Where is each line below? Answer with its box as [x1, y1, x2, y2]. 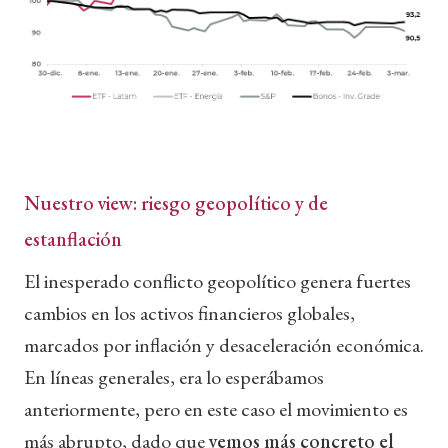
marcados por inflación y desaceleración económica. [24, 331, 424, 358]
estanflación [24, 225, 126, 252]
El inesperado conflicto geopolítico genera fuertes [24, 267, 411, 294]
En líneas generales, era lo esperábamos [24, 363, 324, 390]
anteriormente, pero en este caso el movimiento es [24, 395, 408, 422]
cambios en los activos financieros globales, [24, 299, 355, 326]
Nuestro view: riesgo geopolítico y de [24, 189, 328, 216]
